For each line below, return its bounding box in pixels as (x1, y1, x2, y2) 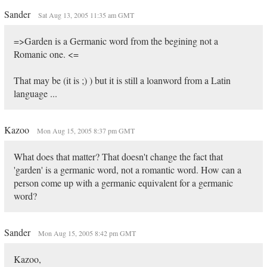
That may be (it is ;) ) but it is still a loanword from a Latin (13, 74, 231, 86)
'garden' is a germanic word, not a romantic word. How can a (13, 163, 241, 176)
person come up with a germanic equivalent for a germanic (13, 176, 233, 189)
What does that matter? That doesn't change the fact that (13, 150, 223, 163)
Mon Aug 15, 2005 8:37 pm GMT (36, 126, 135, 135)
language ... (13, 87, 57, 100)
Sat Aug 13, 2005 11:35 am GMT (38, 10, 134, 20)
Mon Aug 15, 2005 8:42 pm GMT (38, 228, 136, 238)
